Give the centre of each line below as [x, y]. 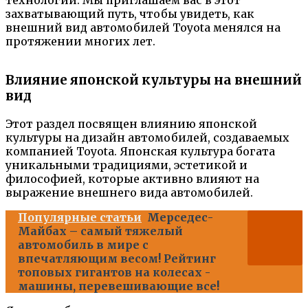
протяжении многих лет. [80, 42]
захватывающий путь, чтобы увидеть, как [130, 14]
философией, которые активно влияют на [132, 178]
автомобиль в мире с [83, 244]
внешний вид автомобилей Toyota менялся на [143, 28]
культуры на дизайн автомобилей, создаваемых [147, 137]
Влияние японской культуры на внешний [154, 80]
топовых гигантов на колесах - [114, 272]
